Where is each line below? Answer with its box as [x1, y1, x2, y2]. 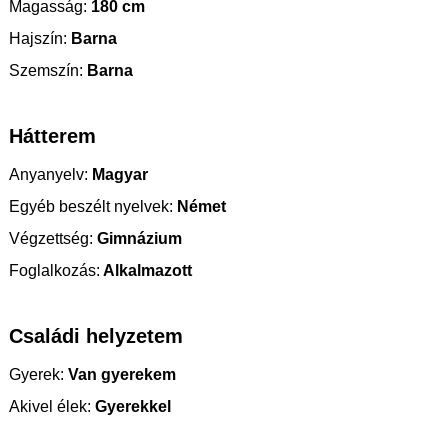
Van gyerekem [64, 366, 176, 384]
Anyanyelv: [9, 166, 88, 184]
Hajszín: [9, 30, 67, 48]
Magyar [88, 166, 148, 184]
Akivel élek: [9, 398, 91, 416]
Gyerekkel [91, 398, 171, 416]
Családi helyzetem [9, 325, 183, 348]
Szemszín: [9, 62, 83, 80]
